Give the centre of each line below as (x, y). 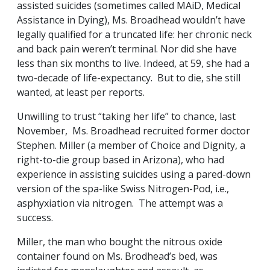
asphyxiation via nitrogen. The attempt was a (120, 203)
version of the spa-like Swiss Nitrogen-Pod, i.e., (123, 189)
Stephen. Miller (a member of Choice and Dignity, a (131, 146)
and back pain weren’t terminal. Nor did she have (127, 49)
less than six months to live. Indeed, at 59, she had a (133, 64)
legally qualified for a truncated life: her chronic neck (134, 35)
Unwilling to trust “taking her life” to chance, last (126, 117)
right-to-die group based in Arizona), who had (121, 160)
